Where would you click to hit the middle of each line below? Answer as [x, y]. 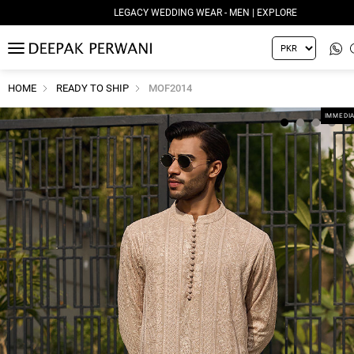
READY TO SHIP [92, 88]
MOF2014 [170, 88]
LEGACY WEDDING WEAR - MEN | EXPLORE [205, 13]
